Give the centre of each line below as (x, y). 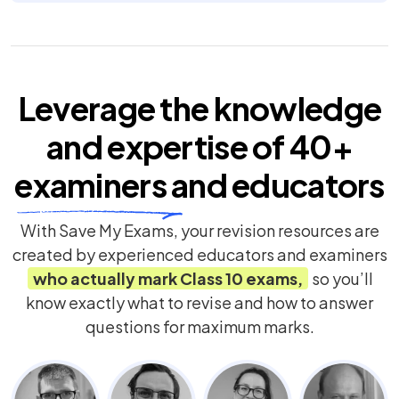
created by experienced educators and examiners (199, 254)
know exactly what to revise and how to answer (199, 302)
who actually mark (106, 278)
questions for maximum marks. (199, 326)
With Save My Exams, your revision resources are (199, 230)
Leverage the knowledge (199, 108)
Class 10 (211, 278)
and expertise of (166, 147)
